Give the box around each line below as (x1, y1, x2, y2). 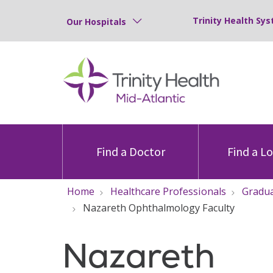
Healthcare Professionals (110, 185, 226, 198)
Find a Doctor (96, 144, 165, 159)
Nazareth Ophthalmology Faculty (83, 201, 235, 214)
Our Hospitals (66, 15, 126, 27)
